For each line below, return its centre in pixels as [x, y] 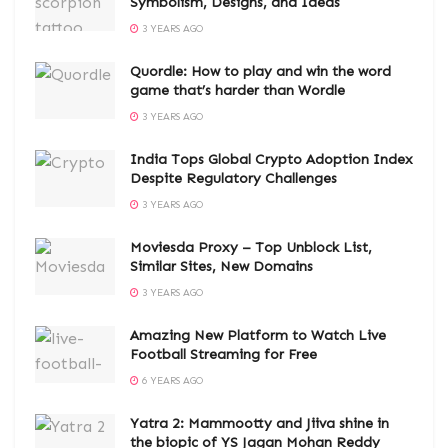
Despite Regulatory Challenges [233, 178]
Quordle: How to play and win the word [260, 71]
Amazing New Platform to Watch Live [258, 335]
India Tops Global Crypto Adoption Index [271, 159]
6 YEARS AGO [171, 380]
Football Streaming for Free [223, 354]
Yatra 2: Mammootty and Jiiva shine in [259, 423]
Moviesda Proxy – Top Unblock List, [251, 247]
